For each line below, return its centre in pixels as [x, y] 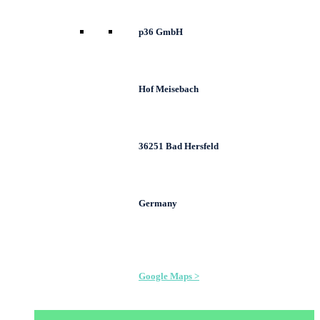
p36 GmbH [161, 31]
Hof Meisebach [169, 89]
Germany [158, 203]
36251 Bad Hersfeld [179, 146]
